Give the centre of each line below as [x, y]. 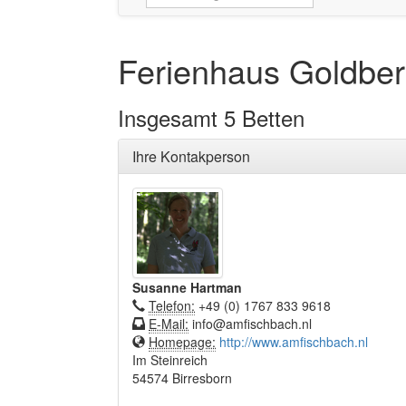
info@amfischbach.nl [250, 324]
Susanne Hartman [187, 287]
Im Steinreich [170, 360]
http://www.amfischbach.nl [294, 342]
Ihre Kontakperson [191, 156]
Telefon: [172, 305]
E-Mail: [169, 324]
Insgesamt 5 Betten [211, 117]
